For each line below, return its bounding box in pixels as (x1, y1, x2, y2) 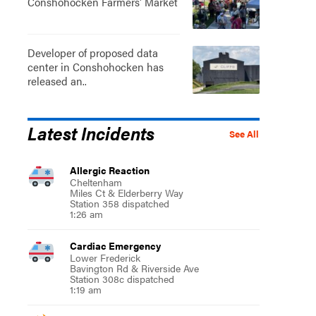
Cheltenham (69, 174, 122, 189)
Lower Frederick (69, 250, 140, 265)
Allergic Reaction (69, 162, 150, 177)
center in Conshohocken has (27, 58, 164, 75)
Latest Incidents (27, 119, 154, 145)
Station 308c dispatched (69, 271, 174, 286)
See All (229, 127, 259, 140)
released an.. (27, 72, 87, 89)
